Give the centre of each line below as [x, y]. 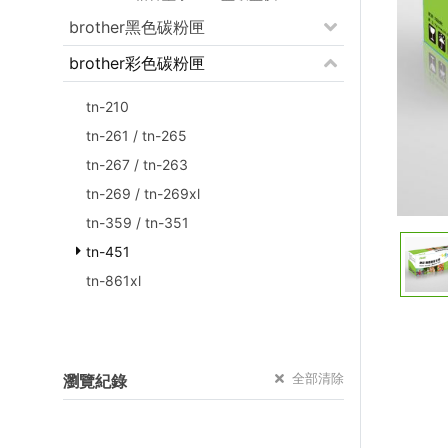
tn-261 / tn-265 [136, 135]
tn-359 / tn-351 [137, 222]
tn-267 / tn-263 [137, 164]
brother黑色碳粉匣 [137, 26]
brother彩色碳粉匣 [137, 62]
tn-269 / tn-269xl [143, 193]
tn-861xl [113, 280]
